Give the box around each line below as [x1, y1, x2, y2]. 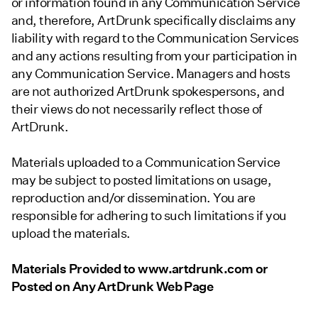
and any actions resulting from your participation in [11, 48, 297, 64]
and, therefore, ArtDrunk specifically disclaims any [11, 13, 296, 28]
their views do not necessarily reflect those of [11, 102, 263, 117]
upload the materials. [11, 226, 131, 241]
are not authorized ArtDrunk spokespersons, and [11, 84, 285, 99]
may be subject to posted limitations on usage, [11, 172, 272, 188]
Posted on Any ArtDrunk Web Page [11, 279, 214, 295]
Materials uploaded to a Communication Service [11, 155, 280, 170]
